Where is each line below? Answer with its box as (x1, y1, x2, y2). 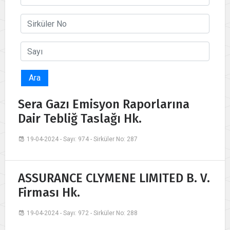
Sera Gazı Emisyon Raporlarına (18, 97, 189, 112)
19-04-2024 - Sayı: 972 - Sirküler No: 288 (27, 209, 138, 217)
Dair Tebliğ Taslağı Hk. (18, 111, 142, 126)
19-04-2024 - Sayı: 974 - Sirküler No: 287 (27, 136, 138, 143)
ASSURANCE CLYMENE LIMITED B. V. (18, 171, 210, 186)
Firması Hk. (18, 185, 80, 200)
